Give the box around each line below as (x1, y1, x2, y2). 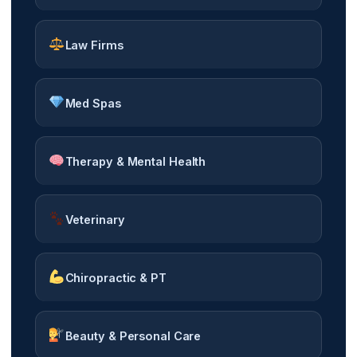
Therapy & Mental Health (65, 154, 206, 168)
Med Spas (65, 96, 121, 110)
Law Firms (65, 37, 124, 52)
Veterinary (65, 212, 125, 226)
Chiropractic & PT (65, 270, 167, 284)
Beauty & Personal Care (65, 328, 202, 343)
